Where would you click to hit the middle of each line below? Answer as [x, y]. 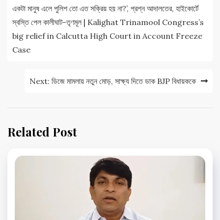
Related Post [42, 131]
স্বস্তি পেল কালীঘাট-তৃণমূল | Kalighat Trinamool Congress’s [108, 22]
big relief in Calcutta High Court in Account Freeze [107, 36]
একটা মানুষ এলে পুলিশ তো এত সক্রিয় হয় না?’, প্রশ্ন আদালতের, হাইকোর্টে [105, 8]
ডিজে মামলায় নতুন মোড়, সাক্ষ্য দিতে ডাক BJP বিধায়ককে [124, 81]
